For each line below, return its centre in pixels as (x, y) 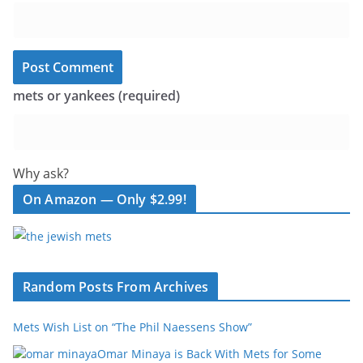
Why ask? (41, 173)
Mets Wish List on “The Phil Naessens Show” (132, 327)
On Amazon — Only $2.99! (105, 199)
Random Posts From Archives (116, 287)
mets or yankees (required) (96, 96)
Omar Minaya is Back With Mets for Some (209, 354)
